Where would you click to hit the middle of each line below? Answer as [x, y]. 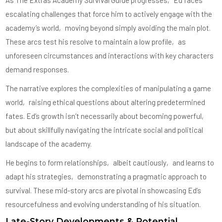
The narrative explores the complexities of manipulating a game [109, 88]
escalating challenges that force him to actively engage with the [109, 14]
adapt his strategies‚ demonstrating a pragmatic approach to [106, 177]
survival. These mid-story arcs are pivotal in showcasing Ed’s [104, 191]
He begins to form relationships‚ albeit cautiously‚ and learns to [110, 163]
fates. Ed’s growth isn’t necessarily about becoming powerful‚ [106, 116]
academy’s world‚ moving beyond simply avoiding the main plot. [108, 28]
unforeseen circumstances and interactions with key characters [110, 56]
